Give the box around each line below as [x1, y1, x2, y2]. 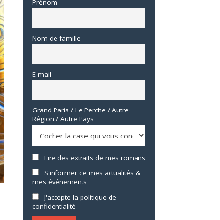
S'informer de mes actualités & [42, 168, 140, 178]
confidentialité [32, 202, 76, 211]
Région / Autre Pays [32, 114, 94, 123]
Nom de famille [32, 33, 81, 43]
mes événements [32, 177, 87, 187]
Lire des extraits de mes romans [42, 153, 145, 162]
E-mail [32, 69, 51, 79]
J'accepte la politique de [42, 193, 116, 202]
